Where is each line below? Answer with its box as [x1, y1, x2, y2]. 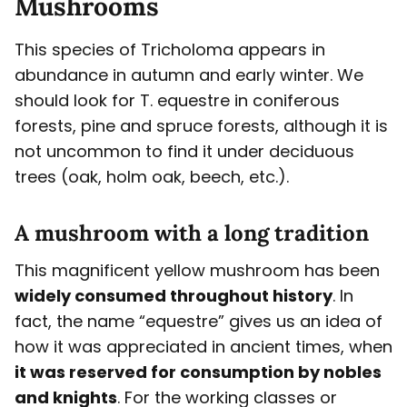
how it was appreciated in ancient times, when [15, 335, 392, 359]
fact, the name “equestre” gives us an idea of [15, 310, 382, 333]
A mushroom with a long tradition [15, 219, 369, 248]
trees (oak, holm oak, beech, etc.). [15, 165, 289, 189]
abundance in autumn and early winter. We [15, 64, 363, 87]
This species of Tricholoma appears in [15, 38, 325, 62]
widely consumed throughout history [15, 284, 333, 308]
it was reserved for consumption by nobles [15, 361, 382, 384]
